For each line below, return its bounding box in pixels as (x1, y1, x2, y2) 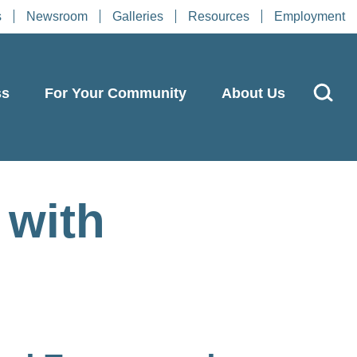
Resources (188, 10, 249, 23)
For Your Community (45, 84, 186, 101)
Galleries (112, 10, 163, 23)
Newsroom (26, 10, 88, 23)
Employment (274, 10, 345, 23)
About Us (222, 84, 285, 101)
